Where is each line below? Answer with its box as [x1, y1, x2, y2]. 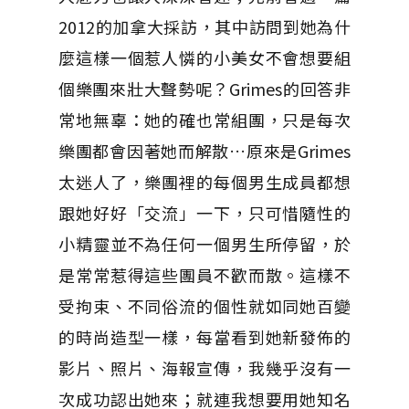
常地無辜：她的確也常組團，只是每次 [58, 107, 351, 131]
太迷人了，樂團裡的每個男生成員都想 [58, 169, 351, 194]
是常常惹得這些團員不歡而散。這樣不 [58, 262, 351, 287]
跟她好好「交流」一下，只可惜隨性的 [58, 200, 351, 225]
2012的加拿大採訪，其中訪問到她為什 [58, 14, 351, 38]
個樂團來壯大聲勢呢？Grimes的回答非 [58, 76, 351, 100]
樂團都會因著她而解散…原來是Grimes [58, 138, 351, 163]
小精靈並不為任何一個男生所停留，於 [58, 231, 351, 256]
